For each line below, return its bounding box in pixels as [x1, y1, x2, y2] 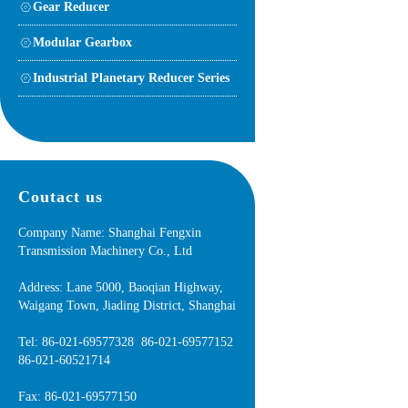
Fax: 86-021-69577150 [18, 389, 137, 403]
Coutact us [18, 187, 103, 206]
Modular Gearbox [33, 35, 132, 49]
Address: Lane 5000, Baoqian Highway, [18, 280, 223, 294]
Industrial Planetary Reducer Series [33, 70, 229, 85]
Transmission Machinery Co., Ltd [18, 243, 192, 258]
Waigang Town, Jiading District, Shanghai [18, 298, 236, 312]
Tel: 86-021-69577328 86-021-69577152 [18, 334, 237, 349]
